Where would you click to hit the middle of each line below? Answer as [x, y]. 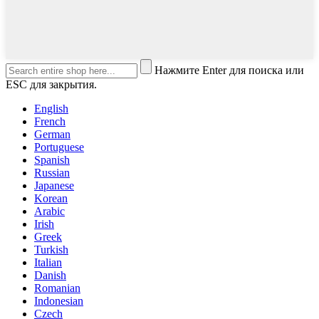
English [51, 109]
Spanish [52, 160]
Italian [48, 263]
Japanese [54, 186]
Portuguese [59, 147]
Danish [50, 276]
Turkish [51, 250]
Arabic [49, 211]
